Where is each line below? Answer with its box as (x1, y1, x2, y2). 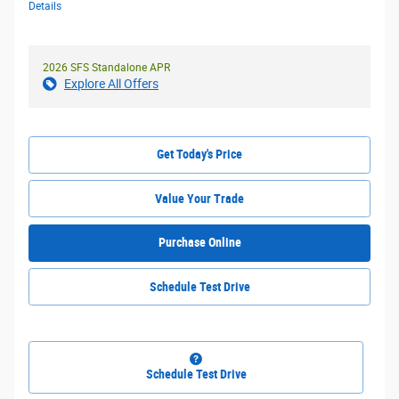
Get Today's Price (157, 146, 242, 161)
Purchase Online (158, 235, 241, 250)
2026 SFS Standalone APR (43, 61, 170, 74)
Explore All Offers (64, 76, 159, 91)
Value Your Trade (155, 191, 244, 206)
